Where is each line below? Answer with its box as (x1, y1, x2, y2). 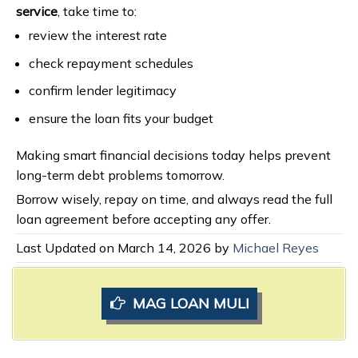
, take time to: (58, 3, 137, 20)
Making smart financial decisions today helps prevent (16, 146, 331, 163)
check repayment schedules (28, 54, 193, 71)
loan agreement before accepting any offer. (16, 210, 271, 227)
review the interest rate (28, 27, 167, 44)
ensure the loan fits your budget (28, 109, 213, 126)
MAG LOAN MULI (132, 293, 249, 312)
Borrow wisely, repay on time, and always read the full (16, 190, 332, 207)
